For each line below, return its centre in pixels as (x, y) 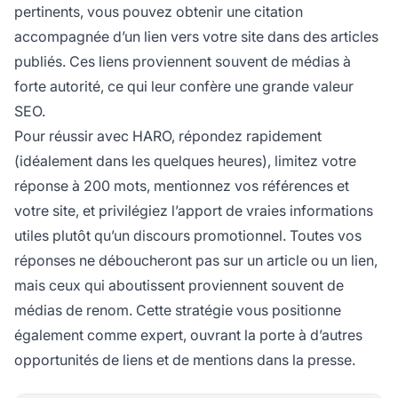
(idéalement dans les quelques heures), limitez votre (185, 161)
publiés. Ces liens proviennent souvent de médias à (183, 62)
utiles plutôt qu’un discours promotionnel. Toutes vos (188, 236)
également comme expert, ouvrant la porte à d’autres (188, 335)
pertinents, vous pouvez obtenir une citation (159, 12)
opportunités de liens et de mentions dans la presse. (185, 360)
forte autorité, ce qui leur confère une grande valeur (184, 87)
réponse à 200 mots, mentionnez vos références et (182, 186)
